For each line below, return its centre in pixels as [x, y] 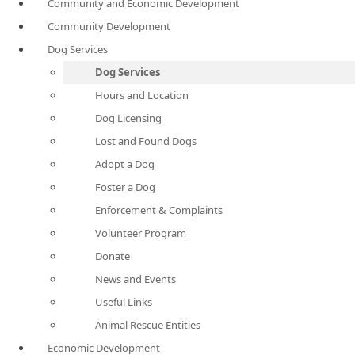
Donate [113, 256]
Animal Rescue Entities [148, 325]
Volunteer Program [141, 233]
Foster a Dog [125, 187]
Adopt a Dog [125, 164]
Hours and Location [142, 95]
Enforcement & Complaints [159, 210]
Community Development [109, 26]
